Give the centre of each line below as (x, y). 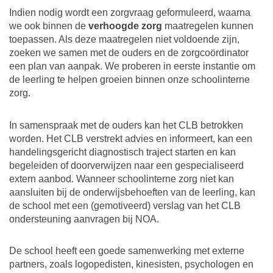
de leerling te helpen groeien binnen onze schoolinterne (129, 79)
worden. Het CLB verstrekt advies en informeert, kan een (131, 138)
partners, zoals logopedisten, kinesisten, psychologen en (131, 264)
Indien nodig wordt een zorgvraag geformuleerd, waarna (130, 12)
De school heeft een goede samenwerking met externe (127, 251)
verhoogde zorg (125, 26)
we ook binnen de (49, 26)
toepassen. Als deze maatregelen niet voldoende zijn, (124, 39)
